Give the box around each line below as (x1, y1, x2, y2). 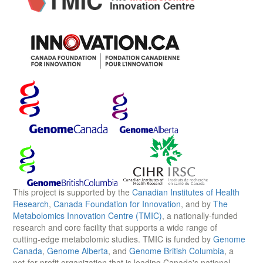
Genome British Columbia (129, 244, 224, 257)
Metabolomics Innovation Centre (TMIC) (13, 209, 162, 221)
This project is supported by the (13, 186, 132, 198)
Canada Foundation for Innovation (53, 197, 181, 210)
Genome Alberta (47, 244, 108, 257)
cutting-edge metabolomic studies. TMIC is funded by (13, 232, 213, 245)
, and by (181, 197, 213, 210)
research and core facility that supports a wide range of (13, 221, 217, 233)
